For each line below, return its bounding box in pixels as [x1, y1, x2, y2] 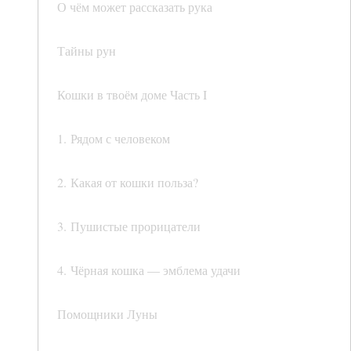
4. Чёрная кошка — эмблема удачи [57, 262, 241, 279]
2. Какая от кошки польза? [57, 174, 198, 191]
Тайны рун [57, 42, 116, 60]
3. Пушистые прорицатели [57, 218, 201, 235]
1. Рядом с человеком [57, 130, 170, 147]
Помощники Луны [57, 306, 157, 323]
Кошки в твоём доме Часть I [57, 86, 207, 103]
